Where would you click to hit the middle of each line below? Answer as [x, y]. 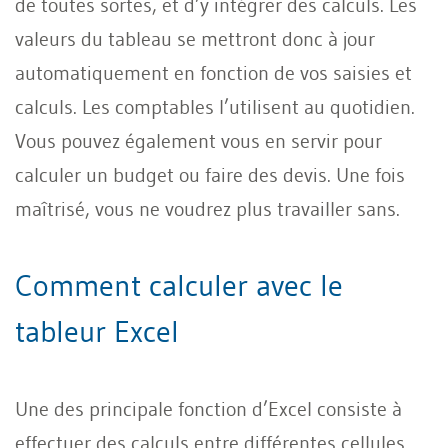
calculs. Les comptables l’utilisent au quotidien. [215, 106]
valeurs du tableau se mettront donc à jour [195, 38]
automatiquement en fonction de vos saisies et [213, 72]
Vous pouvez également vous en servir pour [198, 140]
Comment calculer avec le [179, 285]
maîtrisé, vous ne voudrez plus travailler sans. [207, 208]
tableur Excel [97, 331]
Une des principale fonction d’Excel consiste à [208, 408]
